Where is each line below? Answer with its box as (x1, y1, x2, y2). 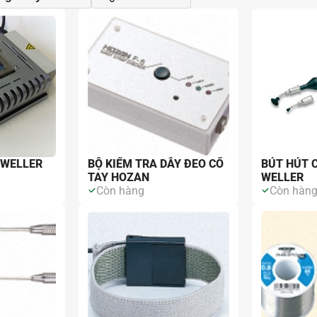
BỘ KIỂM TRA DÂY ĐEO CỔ (88, 156, 224, 171)
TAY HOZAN (88, 170, 150, 184)
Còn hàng (96, 183, 145, 197)
